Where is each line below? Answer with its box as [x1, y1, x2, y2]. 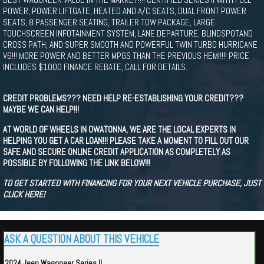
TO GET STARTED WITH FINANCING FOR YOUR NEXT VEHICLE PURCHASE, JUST [3, 177, 261, 189]
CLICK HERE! [3, 189, 45, 200]
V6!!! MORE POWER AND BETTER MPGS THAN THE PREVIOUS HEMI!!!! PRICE [3, 50, 249, 61]
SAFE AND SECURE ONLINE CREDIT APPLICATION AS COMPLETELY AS [3, 146, 230, 157]
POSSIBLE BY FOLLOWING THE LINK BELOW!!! [3, 157, 150, 169]
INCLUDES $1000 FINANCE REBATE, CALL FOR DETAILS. [3, 61, 187, 72]
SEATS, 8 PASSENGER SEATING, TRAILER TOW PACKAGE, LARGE [3, 16, 215, 28]
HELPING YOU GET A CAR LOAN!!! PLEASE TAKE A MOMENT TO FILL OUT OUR [3, 135, 249, 146]
